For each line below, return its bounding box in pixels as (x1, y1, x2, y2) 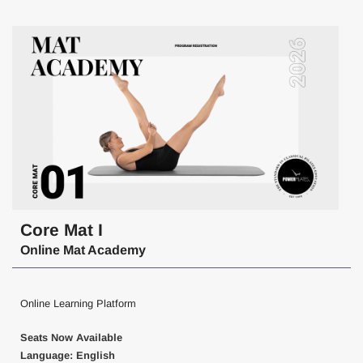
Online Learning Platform (20, 297, 136, 310)
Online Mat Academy (20, 242, 146, 257)
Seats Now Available (20, 331, 122, 344)
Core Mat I (20, 220, 103, 239)
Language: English (20, 348, 115, 361)
